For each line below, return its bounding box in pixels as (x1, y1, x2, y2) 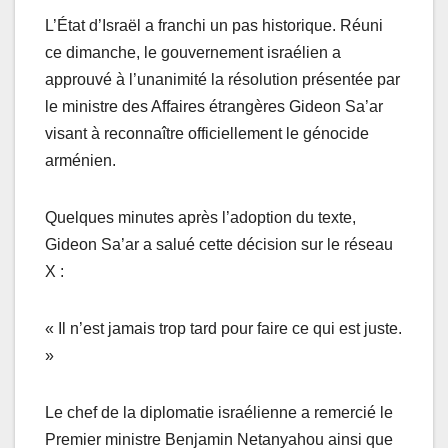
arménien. (45, 151, 116, 169)
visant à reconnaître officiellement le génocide (45, 124, 369, 142)
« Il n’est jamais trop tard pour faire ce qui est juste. (45, 319, 402, 337)
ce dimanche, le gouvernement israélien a (45, 43, 341, 61)
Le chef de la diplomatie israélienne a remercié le (45, 403, 393, 421)
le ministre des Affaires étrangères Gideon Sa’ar (45, 97, 383, 115)
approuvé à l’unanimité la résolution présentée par (45, 70, 400, 88)
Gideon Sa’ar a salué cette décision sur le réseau (45, 235, 393, 253)
